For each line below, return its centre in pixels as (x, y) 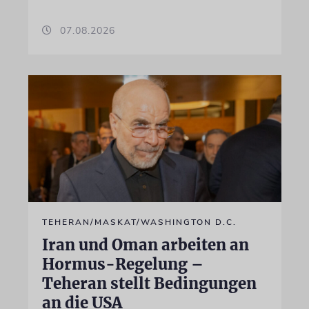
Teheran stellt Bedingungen (149, 283)
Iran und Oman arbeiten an (145, 245)
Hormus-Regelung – (122, 264)
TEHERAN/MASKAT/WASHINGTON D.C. (139, 222)
